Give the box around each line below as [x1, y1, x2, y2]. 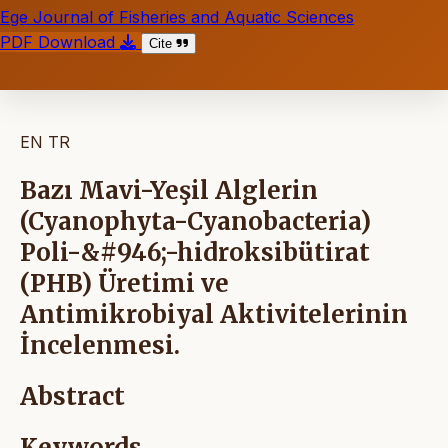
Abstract [20, 380, 125, 412]
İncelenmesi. [20, 329, 180, 361]
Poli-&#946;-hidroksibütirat [20, 236, 370, 268]
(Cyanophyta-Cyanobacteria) [20, 205, 371, 237]
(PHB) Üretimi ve [20, 267, 229, 299]
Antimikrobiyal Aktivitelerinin [20, 298, 408, 330]
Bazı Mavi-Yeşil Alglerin [20, 174, 318, 206]
